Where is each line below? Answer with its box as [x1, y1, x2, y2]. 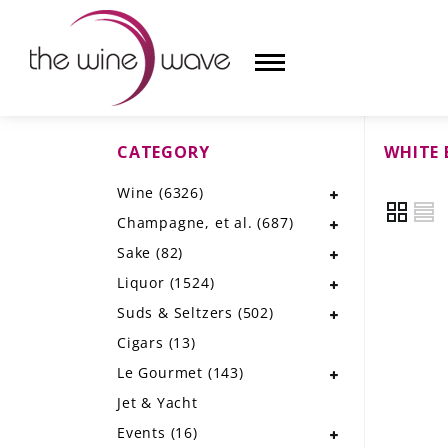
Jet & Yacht [117, 393, 198, 412]
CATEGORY [117, 141, 210, 163]
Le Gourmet [117, 363, 208, 382]
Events [117, 423, 171, 442]
